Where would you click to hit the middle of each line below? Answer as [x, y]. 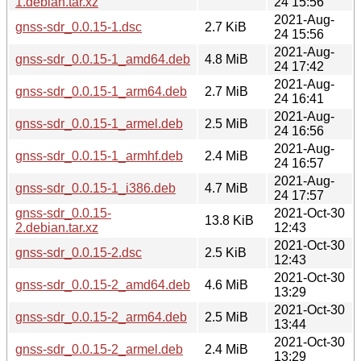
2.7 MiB [226, 91]
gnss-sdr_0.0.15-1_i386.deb [95, 188]
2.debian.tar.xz [57, 227]
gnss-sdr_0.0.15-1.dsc [79, 27]
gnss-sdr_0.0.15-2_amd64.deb [103, 284]
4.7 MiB [226, 188]
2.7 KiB [226, 27]
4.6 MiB [226, 284]
